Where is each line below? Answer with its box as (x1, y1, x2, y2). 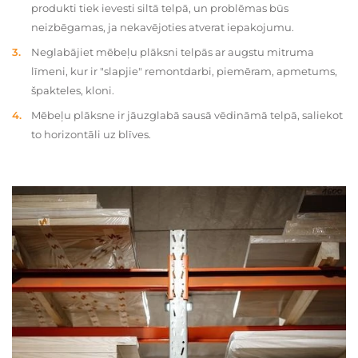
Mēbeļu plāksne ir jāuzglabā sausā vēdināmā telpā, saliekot (31, 109, 343, 121)
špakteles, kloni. (31, 84, 114, 97)
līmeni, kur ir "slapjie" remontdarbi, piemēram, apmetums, (31, 65, 337, 78)
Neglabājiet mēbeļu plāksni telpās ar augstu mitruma (31, 46, 314, 58)
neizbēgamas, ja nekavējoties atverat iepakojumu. (31, 21, 294, 34)
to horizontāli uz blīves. (31, 128, 151, 141)
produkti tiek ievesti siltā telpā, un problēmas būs (31, 2, 288, 14)
